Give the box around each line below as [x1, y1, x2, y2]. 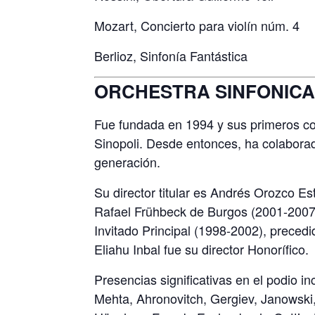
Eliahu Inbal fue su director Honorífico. [94, 239, 309, 258]
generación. [94, 152, 161, 171]
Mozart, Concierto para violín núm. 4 [94, 16, 300, 35]
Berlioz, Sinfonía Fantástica [94, 46, 248, 65]
